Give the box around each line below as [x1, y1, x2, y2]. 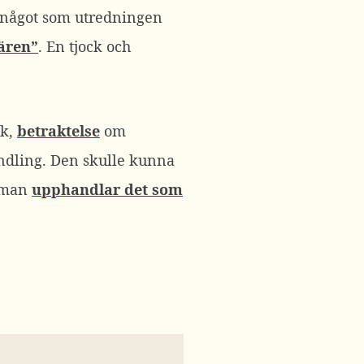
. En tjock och [38, 37, 131, 56]
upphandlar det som [32, 180, 183, 199]
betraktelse [17, 121, 100, 141]
